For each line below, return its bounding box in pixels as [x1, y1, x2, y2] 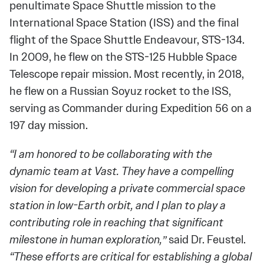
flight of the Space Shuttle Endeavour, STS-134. [9, 32, 245, 48]
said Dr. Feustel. [169, 232, 246, 248]
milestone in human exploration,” [9, 232, 169, 248]
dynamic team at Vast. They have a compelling [9, 163, 234, 180]
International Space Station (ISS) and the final [9, 15, 239, 31]
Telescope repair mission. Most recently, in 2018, [9, 66, 244, 82]
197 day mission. [9, 117, 88, 134]
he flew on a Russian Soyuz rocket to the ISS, [9, 83, 231, 100]
